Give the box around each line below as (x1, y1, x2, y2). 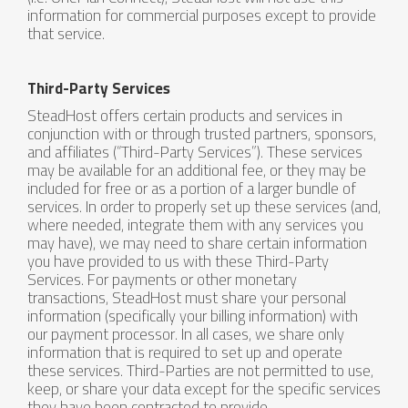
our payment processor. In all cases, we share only (27, 320, 344, 349)
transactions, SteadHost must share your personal (27, 283, 346, 312)
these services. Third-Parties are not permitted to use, (27, 356, 373, 385)
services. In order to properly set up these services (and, (27, 192, 381, 221)
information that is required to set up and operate (27, 338, 342, 367)
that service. (27, 19, 105, 48)
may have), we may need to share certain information (27, 229, 367, 258)
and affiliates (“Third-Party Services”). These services (27, 138, 362, 167)
